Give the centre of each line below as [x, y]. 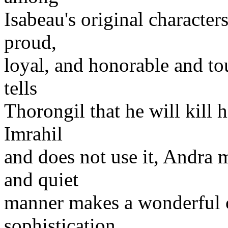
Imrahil [33, 133]
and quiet [41, 179]
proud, [30, 42]
